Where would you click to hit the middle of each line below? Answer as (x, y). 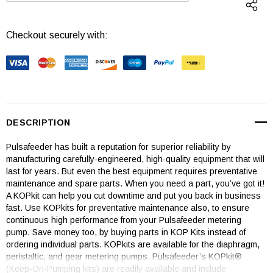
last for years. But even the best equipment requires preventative (132, 171)
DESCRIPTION (38, 122)
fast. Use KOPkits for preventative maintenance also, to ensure (128, 207)
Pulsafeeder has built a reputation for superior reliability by (119, 147)
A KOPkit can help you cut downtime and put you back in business (133, 195)
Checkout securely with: (57, 35)
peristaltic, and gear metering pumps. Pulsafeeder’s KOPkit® (124, 256)
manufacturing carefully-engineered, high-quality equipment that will (135, 159)
